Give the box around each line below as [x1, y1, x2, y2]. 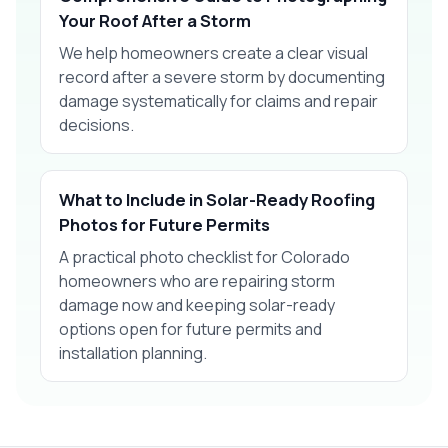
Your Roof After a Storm [59, 8, 251, 32]
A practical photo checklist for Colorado [59, 245, 350, 268]
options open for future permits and [59, 317, 322, 340]
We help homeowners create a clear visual [59, 41, 368, 64]
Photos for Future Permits [59, 212, 270, 236]
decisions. [59, 113, 134, 136]
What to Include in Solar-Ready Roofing [59, 187, 375, 211]
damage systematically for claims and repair [59, 89, 378, 112]
